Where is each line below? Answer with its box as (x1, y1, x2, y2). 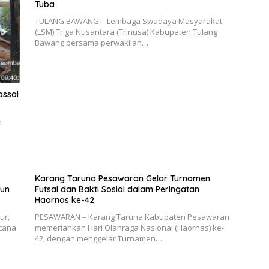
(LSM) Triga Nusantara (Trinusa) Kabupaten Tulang (34, 26, 217, 38)
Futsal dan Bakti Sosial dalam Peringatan (34, 183, 199, 195)
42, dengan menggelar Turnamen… (34, 232, 162, 244)
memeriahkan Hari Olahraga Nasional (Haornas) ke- (34, 222, 224, 233)
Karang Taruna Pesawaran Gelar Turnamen (34, 172, 210, 184)
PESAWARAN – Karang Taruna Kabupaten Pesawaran (34, 211, 229, 222)
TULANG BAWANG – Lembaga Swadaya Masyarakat (34, 16, 222, 27)
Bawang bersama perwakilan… (34, 37, 148, 49)
